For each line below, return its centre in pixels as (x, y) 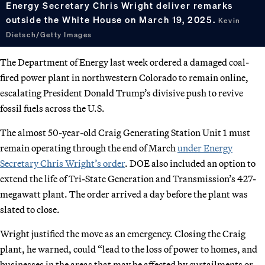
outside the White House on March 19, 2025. (112, 19)
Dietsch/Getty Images (49, 34)
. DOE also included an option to (190, 163)
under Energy (205, 148)
